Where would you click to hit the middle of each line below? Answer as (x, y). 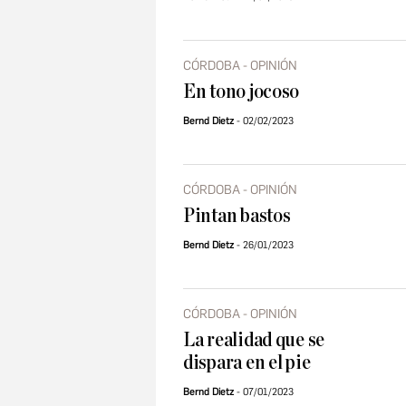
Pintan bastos (237, 216)
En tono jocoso (242, 92)
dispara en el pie (247, 363)
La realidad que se (254, 340)
